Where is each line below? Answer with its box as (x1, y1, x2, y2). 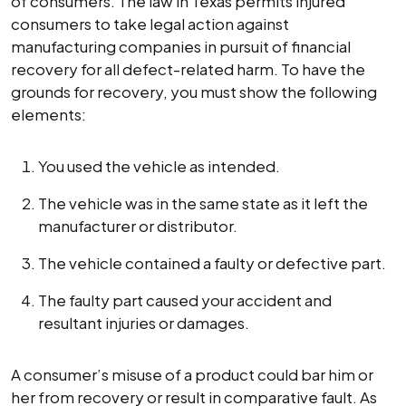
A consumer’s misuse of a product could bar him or (11, 364, 373, 384)
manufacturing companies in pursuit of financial (11, 36, 351, 56)
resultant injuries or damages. (38, 313, 249, 333)
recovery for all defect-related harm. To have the (11, 59, 365, 79)
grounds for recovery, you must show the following (11, 82, 377, 101)
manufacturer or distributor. (38, 216, 237, 236)
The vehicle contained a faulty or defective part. (38, 253, 386, 273)
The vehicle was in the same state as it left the (38, 193, 368, 213)
